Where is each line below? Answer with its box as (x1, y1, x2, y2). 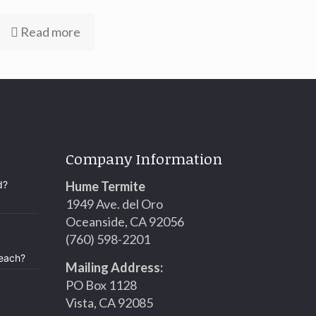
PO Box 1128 (66, 277, 137, 293)
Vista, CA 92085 (66, 295, 153, 310)
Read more (20, 24, 81, 39)
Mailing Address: (66, 260, 163, 275)
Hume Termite (66, 178, 145, 194)
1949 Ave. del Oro (66, 196, 163, 212)
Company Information (66, 148, 222, 169)
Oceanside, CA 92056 (66, 214, 184, 229)
